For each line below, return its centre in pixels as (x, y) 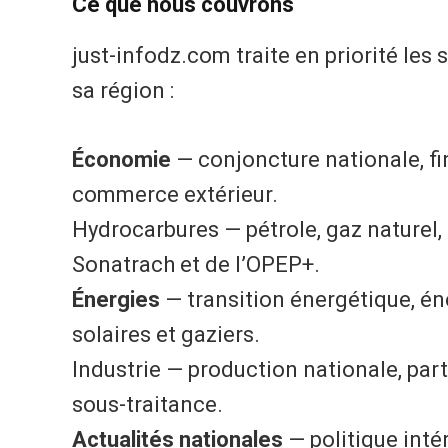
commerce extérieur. (175, 195)
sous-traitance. (147, 405)
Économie (121, 160)
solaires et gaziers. (166, 335)
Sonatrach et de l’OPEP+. (196, 265)
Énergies (116, 300)
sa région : (123, 91)
